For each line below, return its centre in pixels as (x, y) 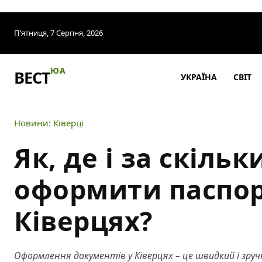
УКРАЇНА (199, 77)
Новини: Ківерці (49, 123)
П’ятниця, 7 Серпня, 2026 (58, 33)
